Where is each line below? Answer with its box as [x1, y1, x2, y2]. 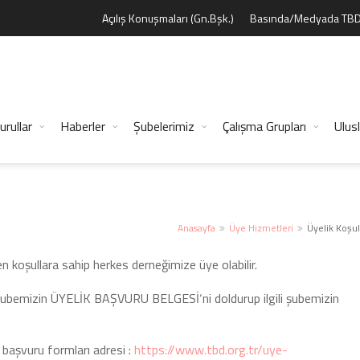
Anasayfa [178, 220, 216, 235]
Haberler [60, 117, 105, 136]
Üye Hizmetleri [229, 220, 294, 235]
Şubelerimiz [133, 117, 194, 136]
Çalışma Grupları [223, 117, 306, 136]
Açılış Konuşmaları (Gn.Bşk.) [102, 10, 234, 27]
